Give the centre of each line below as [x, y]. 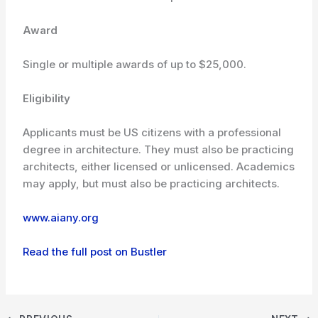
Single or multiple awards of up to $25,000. [135, 64]
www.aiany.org [61, 218]
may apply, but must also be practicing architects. [152, 183]
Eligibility [47, 98]
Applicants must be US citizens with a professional [152, 132]
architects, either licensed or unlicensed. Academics [159, 166]
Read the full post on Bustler [95, 252]
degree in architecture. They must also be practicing [159, 149]
